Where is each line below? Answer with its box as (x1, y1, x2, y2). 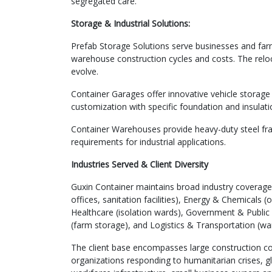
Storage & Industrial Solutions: (71, 17, 190, 29)
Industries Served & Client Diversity (71, 158, 208, 170)
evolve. (71, 65, 98, 77)
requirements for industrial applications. (71, 135, 226, 148)
